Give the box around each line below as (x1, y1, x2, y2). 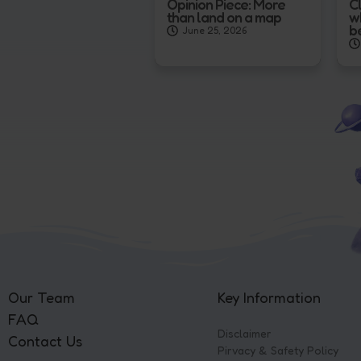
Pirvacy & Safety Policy (218, 343, 338, 358)
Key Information (218, 288, 321, 307)
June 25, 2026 (182, 23, 247, 36)
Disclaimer (218, 326, 272, 341)
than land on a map (167, 7, 281, 26)
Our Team (8, 288, 75, 307)
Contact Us (8, 332, 82, 351)
